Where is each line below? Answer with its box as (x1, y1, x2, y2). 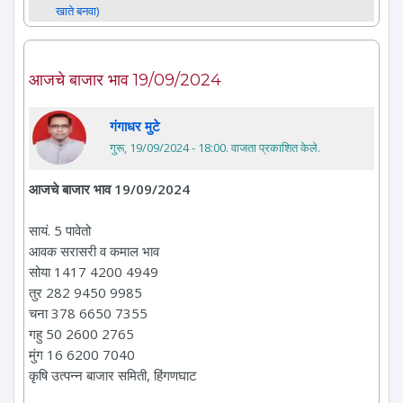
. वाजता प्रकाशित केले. (226, 139, 320, 156)
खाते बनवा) (56, 2, 99, 19)
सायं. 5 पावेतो (29, 220, 91, 239)
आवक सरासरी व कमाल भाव (29, 241, 159, 260)
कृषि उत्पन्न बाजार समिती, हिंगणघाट (29, 365, 197, 384)
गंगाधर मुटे (110, 116, 160, 135)
